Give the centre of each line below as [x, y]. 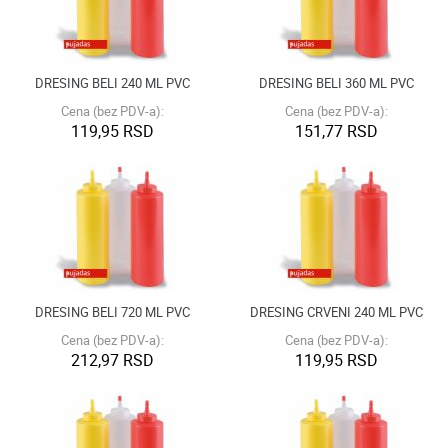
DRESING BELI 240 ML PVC [112, 83]
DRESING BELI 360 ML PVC [336, 83]
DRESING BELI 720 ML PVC [112, 312]
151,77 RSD [336, 131]
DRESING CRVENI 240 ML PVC [336, 312]
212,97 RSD [112, 360]
